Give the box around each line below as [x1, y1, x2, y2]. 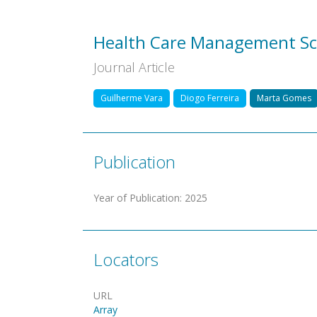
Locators [93, 247, 158, 271]
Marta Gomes [257, 91, 311, 104]
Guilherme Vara [100, 91, 163, 104]
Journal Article [93, 58, 175, 76]
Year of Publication [93, 190, 180, 204]
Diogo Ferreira [180, 91, 239, 104]
